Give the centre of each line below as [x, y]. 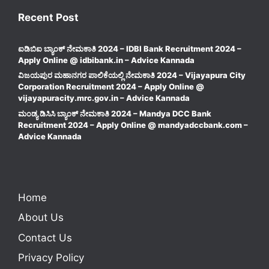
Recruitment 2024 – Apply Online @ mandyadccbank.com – [133, 125]
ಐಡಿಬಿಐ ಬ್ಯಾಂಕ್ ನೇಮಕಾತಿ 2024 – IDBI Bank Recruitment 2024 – [130, 48]
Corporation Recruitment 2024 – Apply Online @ [111, 87]
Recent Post [48, 17]
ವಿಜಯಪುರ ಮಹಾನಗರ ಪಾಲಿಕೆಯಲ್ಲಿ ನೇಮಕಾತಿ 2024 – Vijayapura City [132, 75]
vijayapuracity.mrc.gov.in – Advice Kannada [104, 98]
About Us [41, 218]
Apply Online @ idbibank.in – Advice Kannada [106, 60]
